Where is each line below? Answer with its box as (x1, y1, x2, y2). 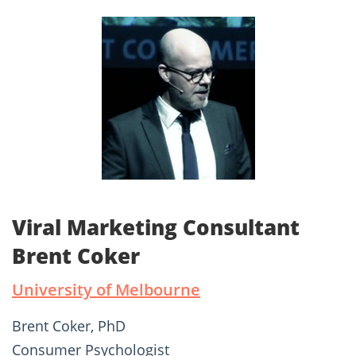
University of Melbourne (12, 279, 200, 301)
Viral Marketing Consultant (12, 213, 300, 242)
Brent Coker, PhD (12, 316, 126, 336)
